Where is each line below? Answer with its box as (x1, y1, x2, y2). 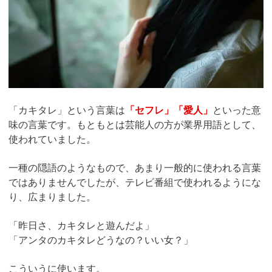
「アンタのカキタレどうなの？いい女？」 (8, 233, 193, 247)
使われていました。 (8, 132, 96, 146)
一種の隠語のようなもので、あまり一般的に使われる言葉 (8, 160, 261, 175)
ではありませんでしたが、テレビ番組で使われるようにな (8, 175, 261, 189)
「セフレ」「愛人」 (125, 103, 212, 117)
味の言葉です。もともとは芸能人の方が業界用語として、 (8, 117, 261, 132)
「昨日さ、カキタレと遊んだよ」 (8, 218, 154, 233)
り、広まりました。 (8, 189, 96, 204)
